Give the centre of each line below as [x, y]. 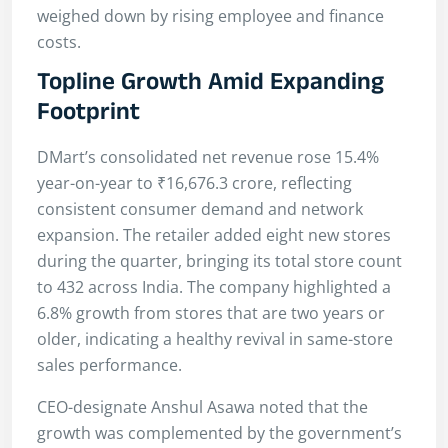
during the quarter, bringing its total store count [219, 260]
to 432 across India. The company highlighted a [214, 286]
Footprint [88, 116]
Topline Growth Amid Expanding [210, 86]
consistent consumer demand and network [200, 208]
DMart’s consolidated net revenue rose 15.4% [208, 156]
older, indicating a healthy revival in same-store [215, 338]
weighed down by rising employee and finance [210, 16]
